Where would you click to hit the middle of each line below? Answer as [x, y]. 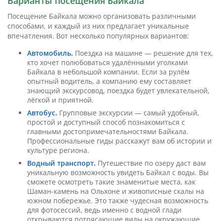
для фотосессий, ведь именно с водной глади [104, 210]
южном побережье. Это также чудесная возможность [118, 201]
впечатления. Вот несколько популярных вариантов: [98, 36]
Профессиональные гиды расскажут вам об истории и [119, 141]
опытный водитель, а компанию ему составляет [109, 81]
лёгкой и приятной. [60, 100]
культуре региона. [58, 150]
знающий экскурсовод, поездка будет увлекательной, [118, 91]
